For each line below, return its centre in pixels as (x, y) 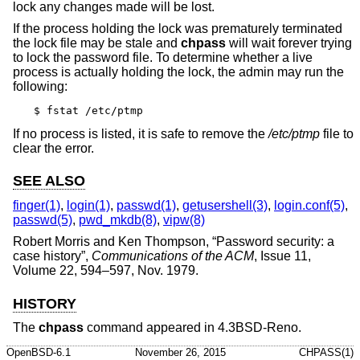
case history (47, 256)
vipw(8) (184, 219)
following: (40, 87)
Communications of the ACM (173, 256)
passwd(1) (146, 205)
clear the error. (53, 149)
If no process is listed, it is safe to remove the (141, 134)
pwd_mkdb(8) (118, 219)
